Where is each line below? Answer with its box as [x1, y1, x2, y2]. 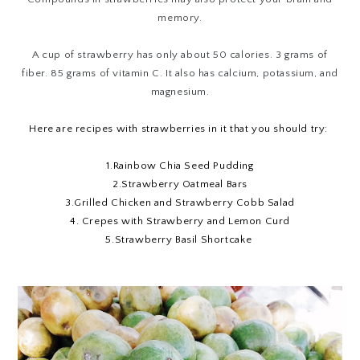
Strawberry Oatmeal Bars [121, 178, 247, 190]
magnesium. [150, 85, 210, 97]
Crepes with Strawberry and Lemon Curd [81, 215, 290, 227]
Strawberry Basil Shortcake [114, 233, 255, 245]
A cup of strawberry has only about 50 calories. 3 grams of [32, 48, 328, 60]
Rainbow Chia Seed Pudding [112, 159, 254, 171]
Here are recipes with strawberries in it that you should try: [29, 122, 331, 134]
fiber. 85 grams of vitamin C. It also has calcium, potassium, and [21, 67, 338, 79]
